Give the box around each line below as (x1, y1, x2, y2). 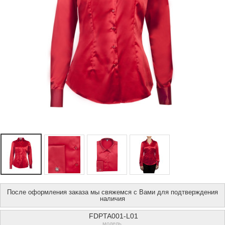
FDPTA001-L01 (88, 211, 138, 220)
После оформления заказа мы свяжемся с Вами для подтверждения (7, 188, 218, 196)
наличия (100, 194, 125, 202)
